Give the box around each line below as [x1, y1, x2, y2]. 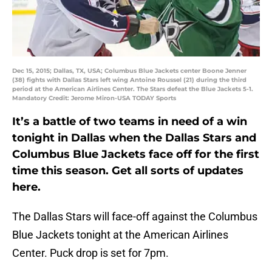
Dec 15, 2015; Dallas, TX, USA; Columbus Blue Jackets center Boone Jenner [12, 67, 246, 75]
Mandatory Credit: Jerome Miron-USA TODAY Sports [12, 94, 176, 103]
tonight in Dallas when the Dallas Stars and [12, 131, 256, 145]
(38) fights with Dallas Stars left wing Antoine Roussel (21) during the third [12, 76, 246, 84]
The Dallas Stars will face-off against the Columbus [12, 210, 257, 223]
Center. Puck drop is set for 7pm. [12, 246, 169, 260]
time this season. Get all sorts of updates [12, 164, 243, 178]
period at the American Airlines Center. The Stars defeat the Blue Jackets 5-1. [12, 85, 253, 93]
